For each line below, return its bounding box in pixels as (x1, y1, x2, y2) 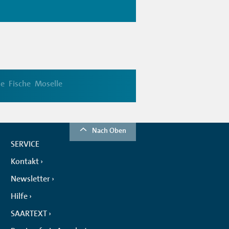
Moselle (34, 78, 62, 89)
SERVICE (11, 139, 39, 149)
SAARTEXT (11, 208, 47, 219)
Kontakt (11, 156, 39, 167)
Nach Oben (92, 125, 126, 135)
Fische (8, 78, 31, 89)
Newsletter (11, 173, 50, 184)
